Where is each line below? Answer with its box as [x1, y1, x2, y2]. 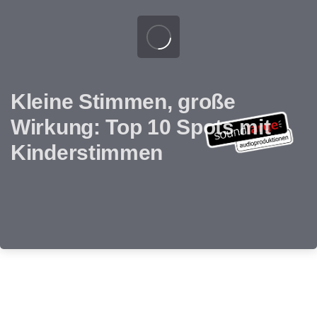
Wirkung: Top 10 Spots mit [11, 115, 271, 139]
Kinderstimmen [11, 141, 163, 164]
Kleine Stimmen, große [11, 90, 236, 113]
